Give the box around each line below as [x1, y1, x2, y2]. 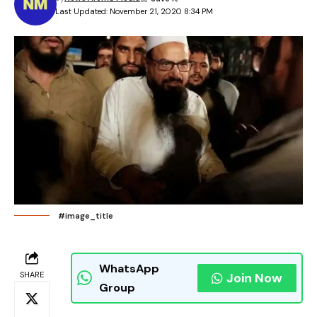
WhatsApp [99, 261, 159, 277]
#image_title [58, 211, 113, 221]
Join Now [226, 270, 282, 287]
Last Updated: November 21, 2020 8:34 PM [55, 6, 214, 16]
